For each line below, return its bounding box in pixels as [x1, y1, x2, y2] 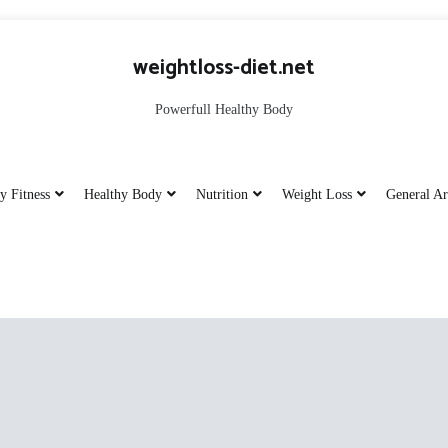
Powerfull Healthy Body [155, 102, 293, 117]
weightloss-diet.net [133, 51, 315, 85]
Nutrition [195, 187, 248, 202]
